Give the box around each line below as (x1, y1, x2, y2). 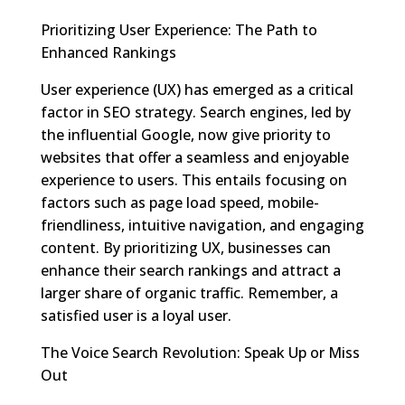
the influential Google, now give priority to (40, 124, 331, 145)
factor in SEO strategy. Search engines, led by (40, 101, 351, 122)
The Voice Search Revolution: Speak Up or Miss (40, 342, 360, 363)
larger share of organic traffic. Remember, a (40, 282, 338, 303)
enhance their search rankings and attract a (40, 259, 341, 280)
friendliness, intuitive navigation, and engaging (40, 214, 364, 235)
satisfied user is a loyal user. (40, 305, 231, 325)
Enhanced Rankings (40, 42, 176, 62)
